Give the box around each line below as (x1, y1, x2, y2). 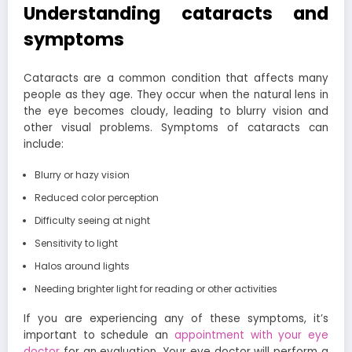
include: (24, 137, 64, 152)
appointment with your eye (174, 328, 329, 343)
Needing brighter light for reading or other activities (34, 282, 277, 296)
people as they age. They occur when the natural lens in (24, 87, 328, 103)
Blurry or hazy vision (34, 168, 130, 182)
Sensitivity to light (34, 236, 118, 251)
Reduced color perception (34, 191, 159, 205)
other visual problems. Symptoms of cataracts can (24, 120, 328, 136)
